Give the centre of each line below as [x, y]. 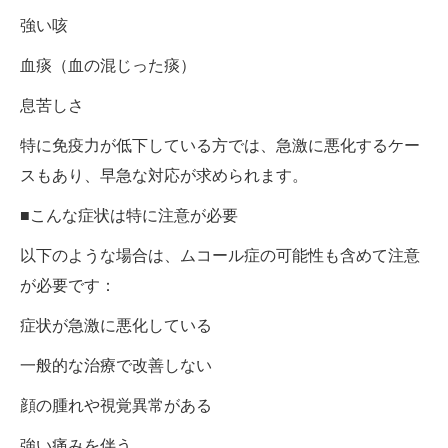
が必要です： [68, 286]
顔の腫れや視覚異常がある [116, 406]
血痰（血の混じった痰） [108, 66]
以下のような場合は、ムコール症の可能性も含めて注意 [220, 256]
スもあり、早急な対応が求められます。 [164, 176]
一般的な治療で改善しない [116, 366]
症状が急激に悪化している [116, 326]
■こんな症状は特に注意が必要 [129, 216]
